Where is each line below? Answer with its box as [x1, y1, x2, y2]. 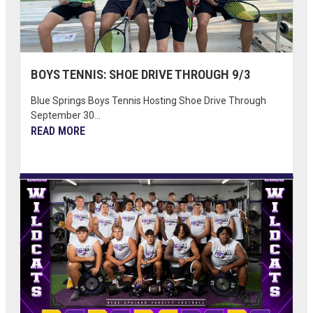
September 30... [31, 110, 101, 122]
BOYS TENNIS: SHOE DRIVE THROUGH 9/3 [31, 66, 251, 83]
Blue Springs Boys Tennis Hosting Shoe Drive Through [31, 95, 266, 107]
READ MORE [31, 124, 85, 138]
